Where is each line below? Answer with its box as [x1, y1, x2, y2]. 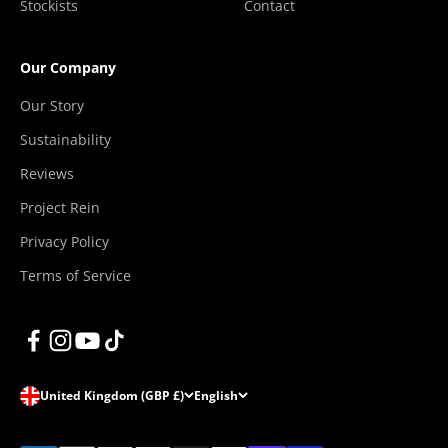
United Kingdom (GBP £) [40, 387, 184, 405]
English [194, 387, 238, 405]
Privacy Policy [20, 231, 109, 251]
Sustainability [20, 129, 111, 149]
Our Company [20, 57, 116, 77]
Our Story [20, 95, 84, 115]
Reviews [20, 163, 74, 183]
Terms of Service [20, 265, 131, 285]
